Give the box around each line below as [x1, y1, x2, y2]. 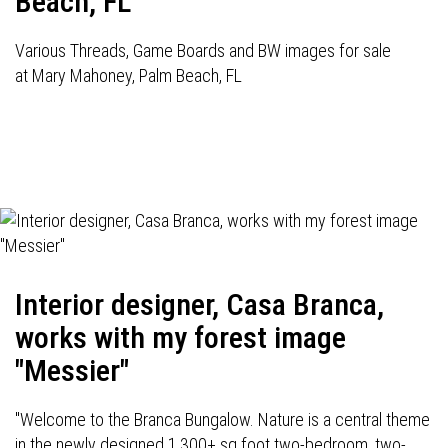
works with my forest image [15, 320, 346, 355]
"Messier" [15, 353, 129, 388]
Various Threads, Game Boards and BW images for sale [15, 40, 391, 61]
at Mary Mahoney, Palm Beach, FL [15, 65, 242, 86]
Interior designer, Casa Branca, [15, 287, 384, 322]
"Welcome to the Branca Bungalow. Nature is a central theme [15, 409, 430, 430]
